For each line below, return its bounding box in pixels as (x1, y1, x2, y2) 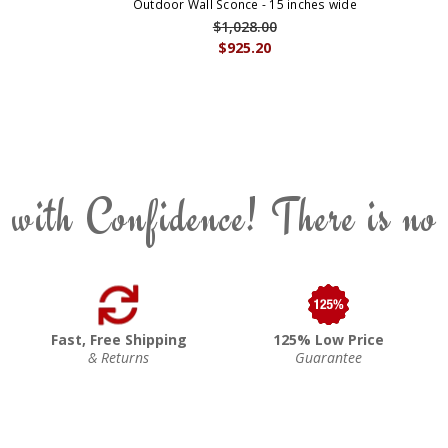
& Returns (88, 347, 150, 367)
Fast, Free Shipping (50, 329, 187, 349)
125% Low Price (273, 329, 385, 349)
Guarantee (295, 347, 363, 367)
